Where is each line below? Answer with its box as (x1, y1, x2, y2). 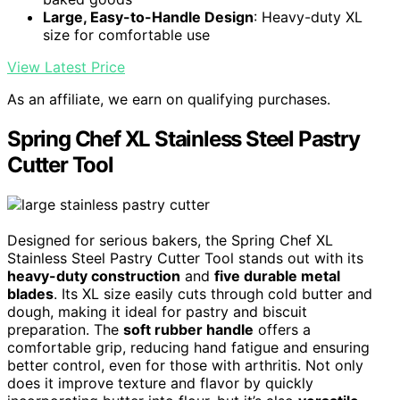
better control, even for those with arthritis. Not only (7, 356, 363, 375)
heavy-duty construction (7, 267, 180, 286)
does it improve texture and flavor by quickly (7, 374, 313, 393)
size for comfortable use (43, 26, 210, 45)
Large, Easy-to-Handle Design (43, 8, 254, 27)
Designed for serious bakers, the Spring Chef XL (7, 231, 333, 250)
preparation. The (7, 321, 123, 339)
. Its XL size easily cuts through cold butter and (54, 285, 372, 304)
